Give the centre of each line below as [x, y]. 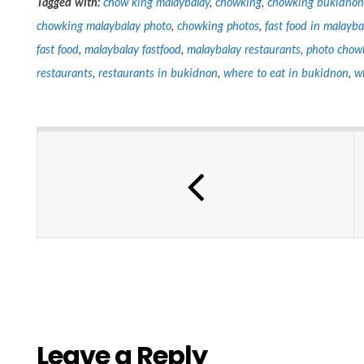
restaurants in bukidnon [158, 72]
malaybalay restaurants [243, 49]
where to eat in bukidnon [286, 72]
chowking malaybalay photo [104, 25]
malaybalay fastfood [132, 49]
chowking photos [218, 25]
